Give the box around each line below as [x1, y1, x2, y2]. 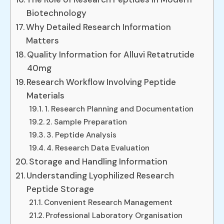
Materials [26, 90, 65, 101]
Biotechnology [26, 7, 87, 19]
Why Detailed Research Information [26, 21, 171, 33]
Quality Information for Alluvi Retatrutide [27, 49, 195, 60]
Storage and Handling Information [29, 156, 168, 167]
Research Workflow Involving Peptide [26, 76, 176, 88]
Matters [26, 35, 59, 46]
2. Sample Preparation [46, 117, 127, 127]
